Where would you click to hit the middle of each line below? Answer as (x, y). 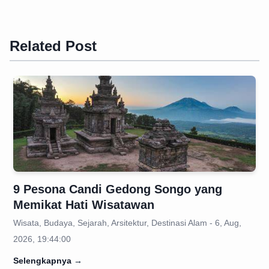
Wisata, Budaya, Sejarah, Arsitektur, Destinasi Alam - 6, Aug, (127, 223)
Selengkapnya (42, 261)
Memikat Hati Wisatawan (84, 205)
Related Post (53, 46)
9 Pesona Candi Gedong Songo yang (118, 189)
